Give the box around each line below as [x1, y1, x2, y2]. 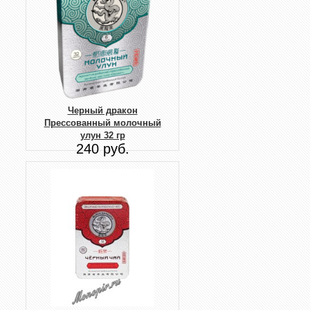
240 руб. [75, 141, 129, 157]
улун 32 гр [80, 130, 125, 141]
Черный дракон [67, 105, 138, 116]
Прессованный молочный [44, 118, 161, 129]
